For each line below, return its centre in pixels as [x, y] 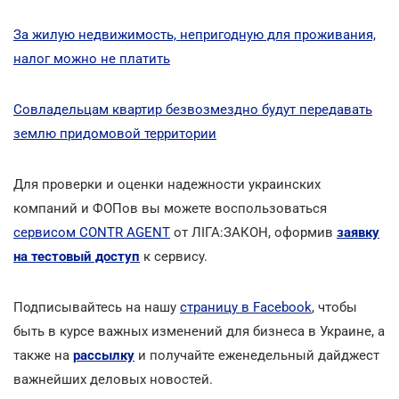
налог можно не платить [92, 58]
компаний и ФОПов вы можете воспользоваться [170, 208]
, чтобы [334, 307]
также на [43, 355]
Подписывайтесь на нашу [97, 307]
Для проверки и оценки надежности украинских [167, 184]
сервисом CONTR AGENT [92, 232]
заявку [358, 232]
